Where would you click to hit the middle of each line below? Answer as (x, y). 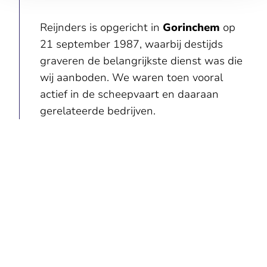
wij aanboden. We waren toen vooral (131, 77)
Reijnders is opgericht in (101, 27)
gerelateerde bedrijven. (97, 111)
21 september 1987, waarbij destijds (131, 44)
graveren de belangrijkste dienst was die (141, 60)
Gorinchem (191, 27)
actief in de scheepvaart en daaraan (129, 94)
